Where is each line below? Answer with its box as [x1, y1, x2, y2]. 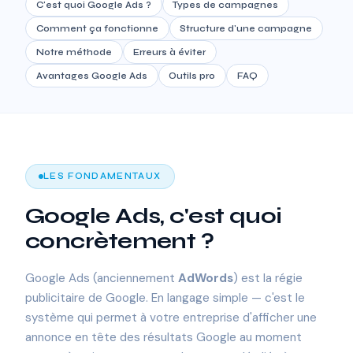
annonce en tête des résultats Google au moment [25, 329, 302, 346]
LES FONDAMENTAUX [43, 171, 162, 182]
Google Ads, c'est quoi [25, 202, 282, 229]
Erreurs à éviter [133, 46, 206, 58]
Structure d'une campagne [180, 22, 313, 34]
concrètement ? [25, 227, 214, 255]
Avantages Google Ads [35, 69, 147, 81]
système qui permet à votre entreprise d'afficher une [25, 310, 317, 326]
